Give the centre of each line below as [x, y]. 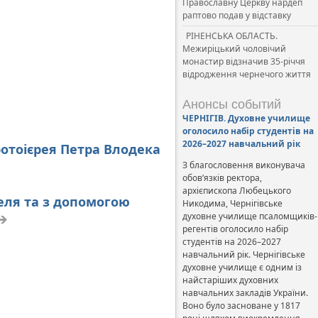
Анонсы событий [232, 104]
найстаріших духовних [230, 280]
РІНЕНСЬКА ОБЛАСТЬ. [232, 36]
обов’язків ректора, [222, 178]
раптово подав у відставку [237, 15]
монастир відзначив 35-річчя [244, 61]
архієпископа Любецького [237, 191]
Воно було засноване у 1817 [241, 306]
